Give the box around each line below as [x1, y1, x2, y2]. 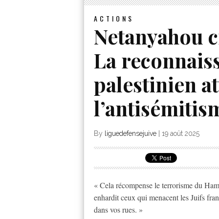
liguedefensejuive [105, 130, 156, 138]
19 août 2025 [162, 130, 199, 138]
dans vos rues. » [94, 204, 143, 215]
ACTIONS [94, 13, 134, 24]
